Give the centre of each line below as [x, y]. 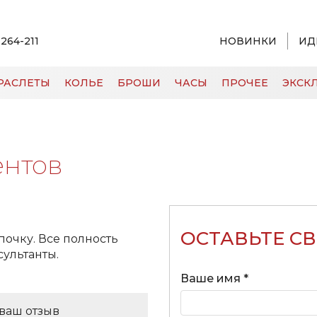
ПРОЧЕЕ [245, 83]
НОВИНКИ [248, 41]
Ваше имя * [214, 278]
